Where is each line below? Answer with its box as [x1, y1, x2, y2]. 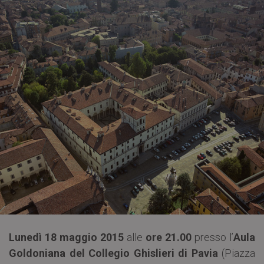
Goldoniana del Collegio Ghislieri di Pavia [9, 246, 218, 259]
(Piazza [217, 246, 255, 259]
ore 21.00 [146, 230, 194, 243]
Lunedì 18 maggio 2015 [9, 230, 124, 243]
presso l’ [194, 230, 233, 243]
